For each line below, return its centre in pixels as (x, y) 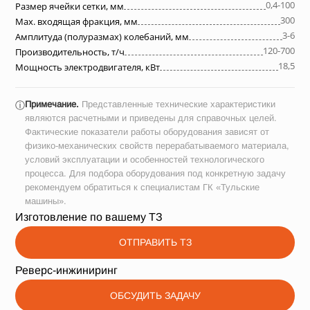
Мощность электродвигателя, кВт (88, 67)
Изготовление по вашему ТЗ (89, 217)
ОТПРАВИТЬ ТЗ (155, 242)
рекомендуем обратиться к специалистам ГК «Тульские (142, 187)
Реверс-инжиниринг (66, 270)
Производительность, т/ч (70, 52)
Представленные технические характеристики (177, 104)
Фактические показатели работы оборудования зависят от (147, 132)
